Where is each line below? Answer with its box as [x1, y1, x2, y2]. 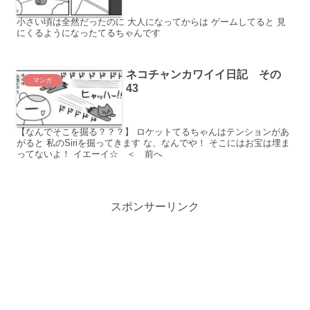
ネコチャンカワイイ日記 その [126, 68, 282, 80]
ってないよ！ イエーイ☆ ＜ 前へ [127, 149, 163, 160]
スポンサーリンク [111, 201, 199, 213]
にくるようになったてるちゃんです [17, 28, 161, 39]
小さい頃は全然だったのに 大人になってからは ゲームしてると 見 [17, 17, 286, 28]
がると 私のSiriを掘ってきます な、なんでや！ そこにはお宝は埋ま [17, 138, 46, 149]
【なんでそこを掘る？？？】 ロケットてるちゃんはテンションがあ [17, 127, 136, 138]
